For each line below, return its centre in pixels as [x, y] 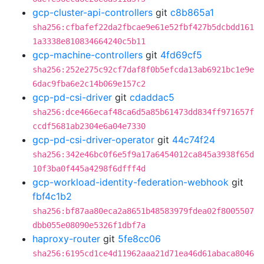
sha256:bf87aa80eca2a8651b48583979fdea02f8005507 [143, 211]
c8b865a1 [192, 12]
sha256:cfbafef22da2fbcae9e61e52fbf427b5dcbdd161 [143, 27]
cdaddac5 [152, 97]
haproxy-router [66, 239]
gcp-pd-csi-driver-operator [93, 140]
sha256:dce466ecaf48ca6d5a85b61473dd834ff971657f [143, 112]
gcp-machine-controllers [88, 55]
